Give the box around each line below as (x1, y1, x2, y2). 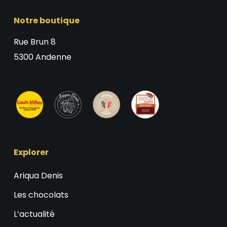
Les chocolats (13, 189, 68, 201)
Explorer (13, 146, 49, 158)
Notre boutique (13, 15, 80, 26)
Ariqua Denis (13, 170, 63, 181)
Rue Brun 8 (13, 36, 56, 48)
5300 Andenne (13, 51, 71, 63)
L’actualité (13, 208, 55, 220)
